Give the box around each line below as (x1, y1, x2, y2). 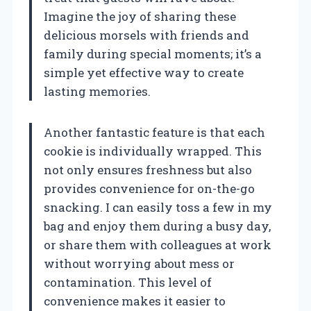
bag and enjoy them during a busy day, (44, 218, 271, 235)
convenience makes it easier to (44, 293, 226, 310)
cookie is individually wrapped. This (44, 143, 262, 160)
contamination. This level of (44, 274, 212, 291)
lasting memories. (44, 83, 151, 100)
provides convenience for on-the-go (44, 180, 255, 197)
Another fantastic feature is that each (44, 124, 265, 141)
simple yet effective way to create (44, 65, 244, 81)
